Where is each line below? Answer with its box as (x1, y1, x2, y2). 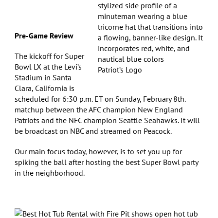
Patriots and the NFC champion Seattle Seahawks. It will (15, 115, 200, 125)
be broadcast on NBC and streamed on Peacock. (15, 126, 172, 136)
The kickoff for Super (15, 51, 84, 61)
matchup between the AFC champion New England (15, 104, 183, 114)
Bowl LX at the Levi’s (15, 61, 82, 72)
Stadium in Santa (15, 72, 72, 82)
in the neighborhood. (15, 167, 85, 178)
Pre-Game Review (15, 30, 73, 40)
